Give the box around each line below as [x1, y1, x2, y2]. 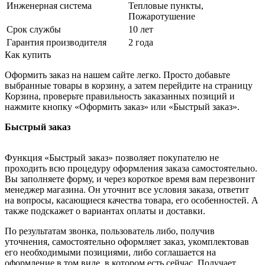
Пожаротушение [128, 11, 195, 22]
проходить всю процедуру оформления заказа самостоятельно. [5, 163, 257, 174]
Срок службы [7, 24, 61, 35]
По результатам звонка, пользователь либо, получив [5, 226, 215, 237]
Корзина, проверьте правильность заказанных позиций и [5, 91, 235, 102]
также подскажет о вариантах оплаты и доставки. [5, 206, 205, 216]
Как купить [5, 50, 51, 60]
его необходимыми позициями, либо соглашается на [5, 247, 216, 258]
